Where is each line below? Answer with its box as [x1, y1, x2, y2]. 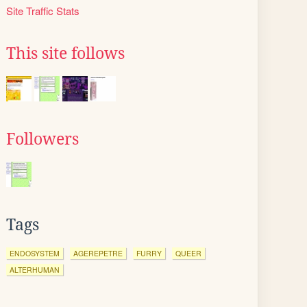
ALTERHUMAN [10, 265, 60, 275]
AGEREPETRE [73, 248, 123, 258]
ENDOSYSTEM [10, 248, 60, 258]
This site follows [6, 45, 125, 62]
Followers [6, 130, 79, 148]
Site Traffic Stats [6, 3, 79, 18]
